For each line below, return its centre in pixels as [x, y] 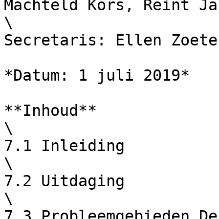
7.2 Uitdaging [64, 181]
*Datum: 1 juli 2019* [97, 75]
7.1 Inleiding [64, 146]
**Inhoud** [50, 110]
